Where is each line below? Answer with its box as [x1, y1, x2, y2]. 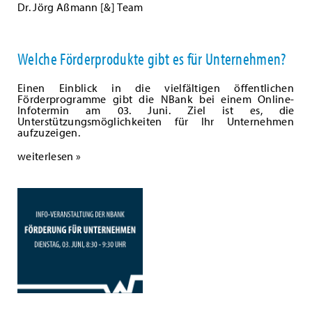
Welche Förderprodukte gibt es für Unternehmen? [17, 47, 286, 69]
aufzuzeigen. [17, 125, 80, 139]
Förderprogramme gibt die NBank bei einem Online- [17, 91, 295, 106]
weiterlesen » [17, 148, 81, 163]
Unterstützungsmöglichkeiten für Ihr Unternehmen [17, 114, 295, 128]
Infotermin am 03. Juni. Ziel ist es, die [17, 102, 295, 117]
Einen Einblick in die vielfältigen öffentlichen [17, 80, 295, 95]
